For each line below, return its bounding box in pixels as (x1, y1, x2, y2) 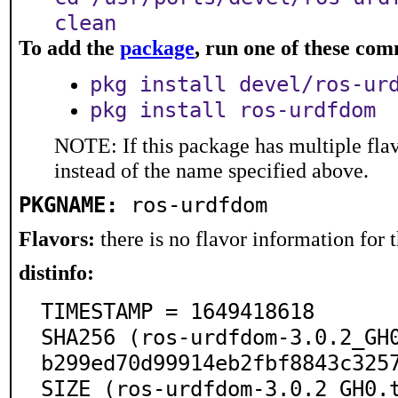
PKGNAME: (19, 192, 118, 218)
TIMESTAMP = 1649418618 (41, 298, 314, 324)
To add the (19, 36, 120, 60)
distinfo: (19, 260, 94, 284)
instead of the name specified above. (54, 158, 369, 182)
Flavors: (19, 227, 95, 251)
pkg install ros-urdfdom (90, 97, 376, 123)
